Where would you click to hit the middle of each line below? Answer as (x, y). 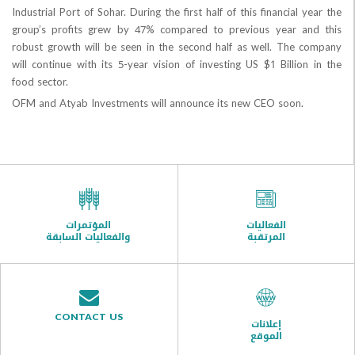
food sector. (91, 82)
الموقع (317, 336)
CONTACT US (140, 317)
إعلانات (317, 324)
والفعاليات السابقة (139, 237)
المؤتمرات (139, 225)
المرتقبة (317, 237)
